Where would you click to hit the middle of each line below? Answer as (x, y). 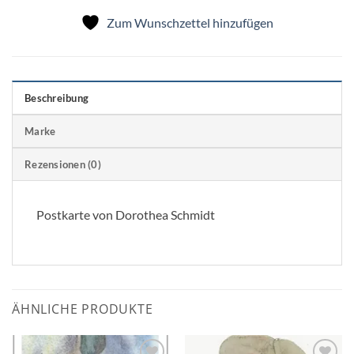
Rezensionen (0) (63, 164)
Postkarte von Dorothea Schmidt (126, 214)
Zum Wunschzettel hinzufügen (190, 22)
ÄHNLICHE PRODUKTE (83, 309)
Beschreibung (57, 98)
